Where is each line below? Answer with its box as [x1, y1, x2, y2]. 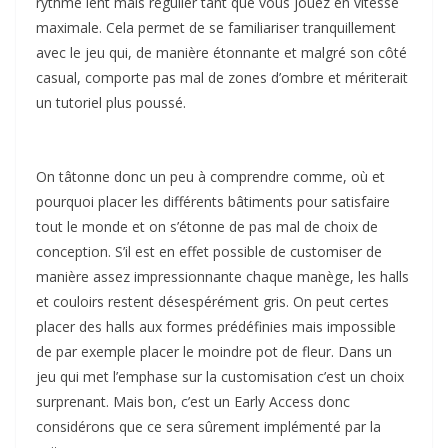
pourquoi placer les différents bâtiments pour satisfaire [36, 191, 390, 211]
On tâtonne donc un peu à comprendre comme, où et [36, 166, 385, 186]
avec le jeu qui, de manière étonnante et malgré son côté [36, 42, 407, 62]
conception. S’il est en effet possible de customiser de [36, 241, 382, 261]
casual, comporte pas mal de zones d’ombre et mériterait [36, 67, 408, 87]
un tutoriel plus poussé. [36, 92, 186, 112]
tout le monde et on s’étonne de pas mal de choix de [36, 216, 378, 236]
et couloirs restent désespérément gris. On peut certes [36, 291, 389, 311]
